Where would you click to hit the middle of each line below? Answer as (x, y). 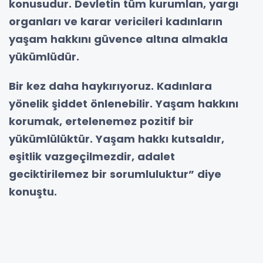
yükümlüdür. (44, 56)
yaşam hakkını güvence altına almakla (118, 39)
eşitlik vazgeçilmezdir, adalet (92, 156)
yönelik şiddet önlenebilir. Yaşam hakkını (124, 103)
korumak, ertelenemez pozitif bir (101, 121)
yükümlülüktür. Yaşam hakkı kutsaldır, (117, 139)
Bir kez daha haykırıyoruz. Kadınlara (110, 86)
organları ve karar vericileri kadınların (116, 21)
